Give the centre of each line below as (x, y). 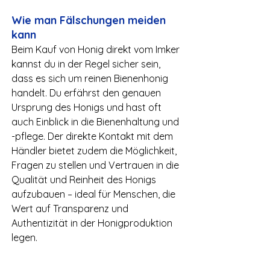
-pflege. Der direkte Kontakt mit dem (93, 136)
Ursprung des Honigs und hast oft (88, 107)
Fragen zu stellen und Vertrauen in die (96, 165)
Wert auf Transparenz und (71, 209)
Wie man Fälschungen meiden (90, 20)
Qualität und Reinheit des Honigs (85, 180)
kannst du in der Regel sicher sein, (87, 64)
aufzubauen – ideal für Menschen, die (95, 194)
